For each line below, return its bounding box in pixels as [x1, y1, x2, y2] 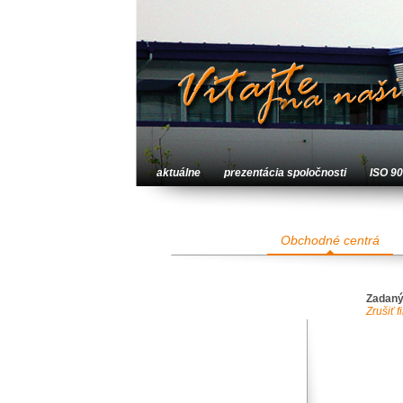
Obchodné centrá [280, 233, 380, 247]
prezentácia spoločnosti [223, 166, 346, 179]
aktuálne [156, 166, 201, 179]
